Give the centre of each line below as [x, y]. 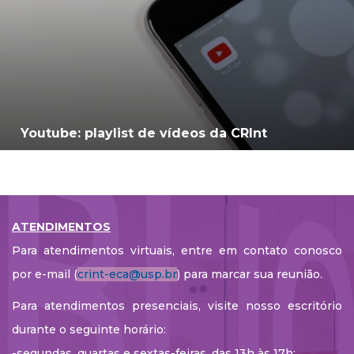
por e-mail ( [45, 274]
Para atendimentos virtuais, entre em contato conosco [177, 250]
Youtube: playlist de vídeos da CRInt [144, 133]
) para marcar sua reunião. [250, 274]
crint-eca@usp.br [127, 274]
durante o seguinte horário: [89, 330]
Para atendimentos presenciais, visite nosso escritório [177, 306]
